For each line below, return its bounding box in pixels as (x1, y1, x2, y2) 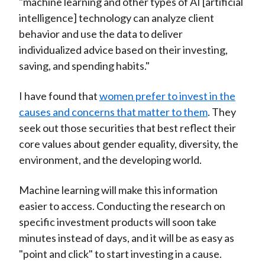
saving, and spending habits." (18, 59, 150, 73)
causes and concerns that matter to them (18, 105, 208, 119)
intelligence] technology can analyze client (18, 11, 214, 25)
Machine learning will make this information (18, 183, 218, 197)
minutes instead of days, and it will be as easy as (18, 231, 234, 245)
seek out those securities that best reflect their (18, 121, 236, 135)
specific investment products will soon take (18, 215, 216, 229)
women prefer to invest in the (99, 89, 235, 103)
